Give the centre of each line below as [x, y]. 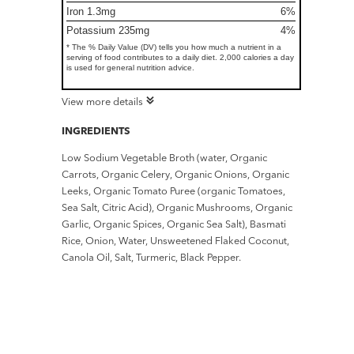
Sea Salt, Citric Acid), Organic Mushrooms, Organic [177, 207]
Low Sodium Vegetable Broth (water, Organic [165, 158]
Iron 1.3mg [91, 12]
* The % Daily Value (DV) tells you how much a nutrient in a [174, 47]
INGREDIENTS [96, 131]
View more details [103, 102]
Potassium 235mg [108, 31]
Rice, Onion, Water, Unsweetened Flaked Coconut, [176, 241]
